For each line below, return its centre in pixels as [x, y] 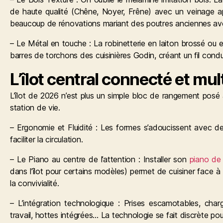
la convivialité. [35, 183]
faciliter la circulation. [47, 139]
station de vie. [35, 107]
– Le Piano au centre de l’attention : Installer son [100, 159]
